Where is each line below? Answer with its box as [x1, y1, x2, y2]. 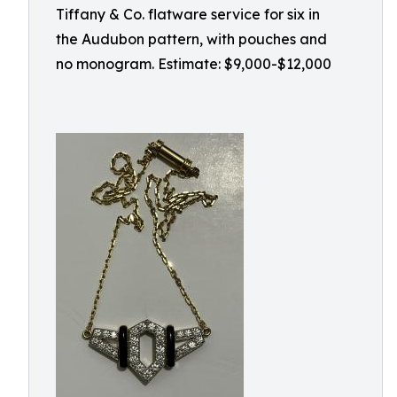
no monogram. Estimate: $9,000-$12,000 [56, 55, 331, 73]
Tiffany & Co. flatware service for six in [56, 5, 320, 23]
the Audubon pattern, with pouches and [56, 30, 327, 48]
